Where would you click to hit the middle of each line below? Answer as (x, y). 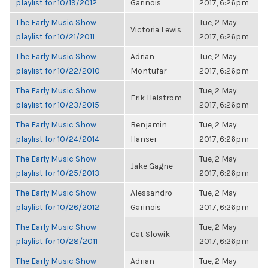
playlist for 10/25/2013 (57, 173)
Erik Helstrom (156, 98)
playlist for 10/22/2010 (58, 71)
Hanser (144, 139)
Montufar (148, 71)
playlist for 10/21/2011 (55, 36)
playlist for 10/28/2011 (57, 241)
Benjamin (149, 124)
